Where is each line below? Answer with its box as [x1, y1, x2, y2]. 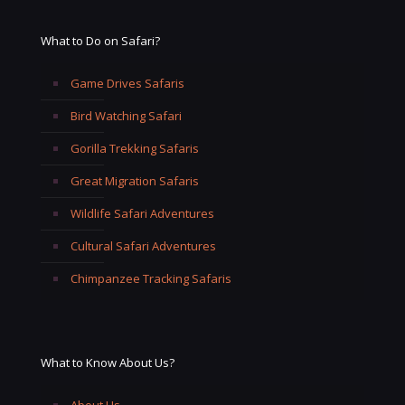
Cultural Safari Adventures [71, 237, 216, 254]
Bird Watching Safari [71, 107, 182, 124]
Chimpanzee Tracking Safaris [71, 269, 231, 287]
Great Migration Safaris [71, 172, 199, 189]
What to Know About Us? [41, 353, 174, 371]
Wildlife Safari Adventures [71, 204, 214, 221]
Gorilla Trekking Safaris [71, 139, 199, 156]
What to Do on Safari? [41, 32, 160, 49]
